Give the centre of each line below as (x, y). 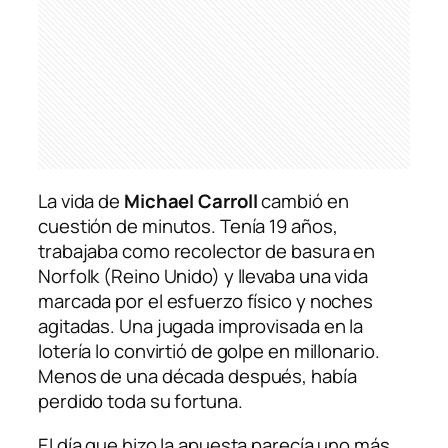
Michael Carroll (190, 201)
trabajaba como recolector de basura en (207, 251)
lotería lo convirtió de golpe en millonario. (209, 351)
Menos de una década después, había (197, 376)
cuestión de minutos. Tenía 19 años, (188, 226)
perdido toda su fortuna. (140, 401)
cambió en (303, 201)
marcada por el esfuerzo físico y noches (206, 301)
